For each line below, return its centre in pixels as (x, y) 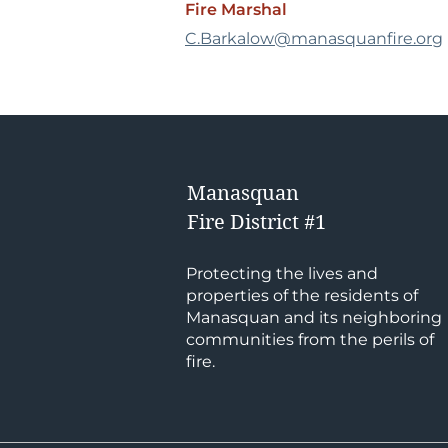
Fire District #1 (256, 222)
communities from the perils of (310, 339)
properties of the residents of (302, 295)
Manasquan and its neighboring (314, 317)
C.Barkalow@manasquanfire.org (314, 38)
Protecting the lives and (282, 273)
